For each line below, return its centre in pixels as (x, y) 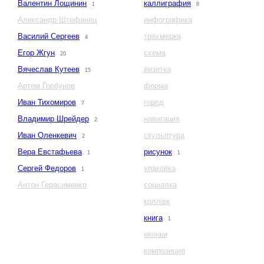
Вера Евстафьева (50, 152)
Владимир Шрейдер (53, 119)
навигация (162, 119)
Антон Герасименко (52, 185)
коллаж (157, 202)
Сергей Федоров (47, 169)
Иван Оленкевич (47, 136)
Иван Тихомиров (47, 103)
